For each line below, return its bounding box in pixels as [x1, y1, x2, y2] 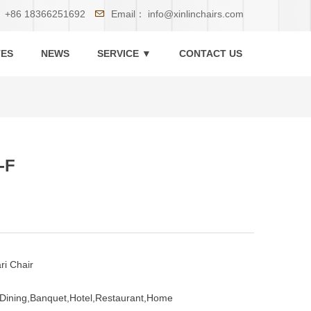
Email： [111, 8, 145, 19]
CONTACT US [179, 48, 242, 59]
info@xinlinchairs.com [148, 8, 244, 19]
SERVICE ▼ [97, 48, 151, 59]
